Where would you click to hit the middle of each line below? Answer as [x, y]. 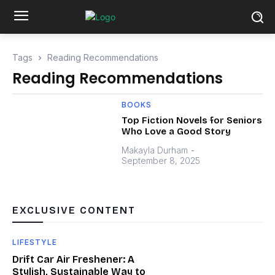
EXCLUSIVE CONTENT [74, 210]
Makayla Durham [155, 150]
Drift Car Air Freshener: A [73, 259]
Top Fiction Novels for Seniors [192, 120]
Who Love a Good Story [176, 131]
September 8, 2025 [161, 161]
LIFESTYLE [35, 242]
